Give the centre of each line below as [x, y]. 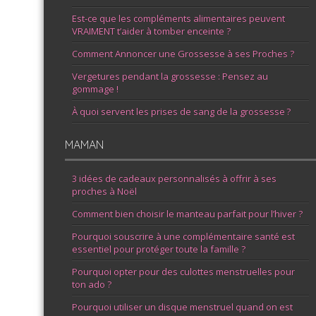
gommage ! [95, 89]
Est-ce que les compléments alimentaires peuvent [178, 18]
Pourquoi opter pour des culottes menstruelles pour [183, 272]
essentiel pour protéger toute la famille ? [159, 249]
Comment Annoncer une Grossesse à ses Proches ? [183, 54]
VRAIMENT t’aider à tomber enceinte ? [151, 31]
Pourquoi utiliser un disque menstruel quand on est [182, 307]
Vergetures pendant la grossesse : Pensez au [170, 76]
